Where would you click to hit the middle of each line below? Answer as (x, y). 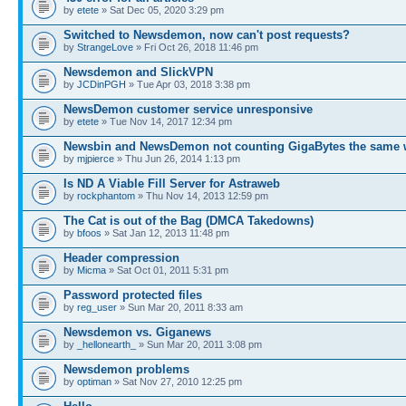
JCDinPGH (101, 84)
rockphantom (106, 196)
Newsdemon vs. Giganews (137, 332)
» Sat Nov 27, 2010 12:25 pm (177, 382)
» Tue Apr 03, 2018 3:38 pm (188, 84)
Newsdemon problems (126, 369)
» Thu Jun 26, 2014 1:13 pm (177, 159)
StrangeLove (105, 47)
